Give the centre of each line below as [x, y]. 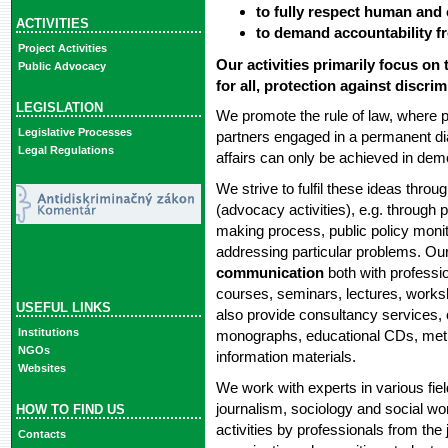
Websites [41, 368]
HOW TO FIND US [70, 409]
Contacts [41, 434]
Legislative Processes [74, 132]
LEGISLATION [59, 107]
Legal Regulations [65, 150]
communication [269, 273]
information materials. [285, 357]
